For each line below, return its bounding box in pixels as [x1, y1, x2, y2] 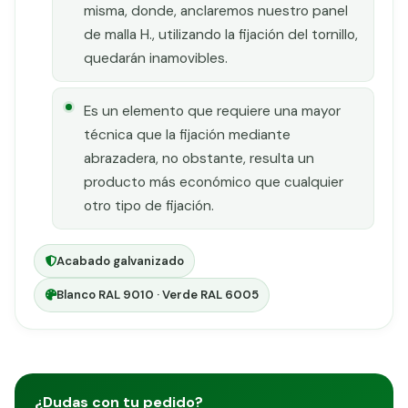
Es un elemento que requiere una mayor [84, 101, 342, 120]
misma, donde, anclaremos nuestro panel [84, 2, 349, 21]
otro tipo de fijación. [84, 196, 215, 215]
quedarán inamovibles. [84, 49, 229, 68]
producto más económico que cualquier [84, 172, 344, 191]
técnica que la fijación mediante [84, 125, 291, 144]
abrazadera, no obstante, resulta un [84, 148, 315, 168]
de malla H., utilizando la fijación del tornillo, [84, 25, 359, 45]
